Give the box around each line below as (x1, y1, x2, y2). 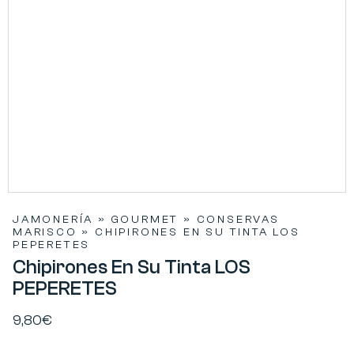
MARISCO (13, 225, 77, 239)
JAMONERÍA (13, 213, 94, 226)
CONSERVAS (196, 213, 280, 226)
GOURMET (111, 213, 179, 226)
